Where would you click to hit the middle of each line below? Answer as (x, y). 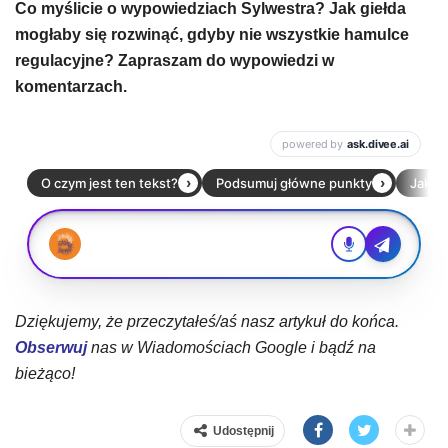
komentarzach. (73, 86)
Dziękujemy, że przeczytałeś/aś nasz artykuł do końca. (207, 321)
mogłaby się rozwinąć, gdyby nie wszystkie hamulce (212, 34)
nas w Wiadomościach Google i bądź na (231, 347)
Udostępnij (243, 431)
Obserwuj (51, 347)
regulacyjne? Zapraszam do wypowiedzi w (174, 60)
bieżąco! (45, 373)
